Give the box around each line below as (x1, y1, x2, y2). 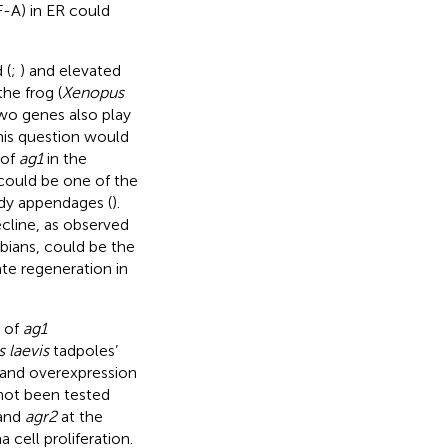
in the (42, 148, 87, 168)
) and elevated (19, 60, 121, 80)
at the (56, 406, 103, 426)
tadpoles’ (48, 340, 118, 360)
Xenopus (61, 82, 124, 102)
